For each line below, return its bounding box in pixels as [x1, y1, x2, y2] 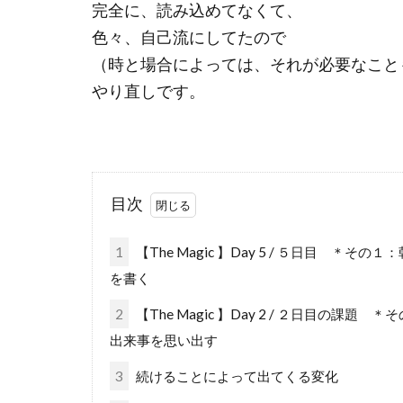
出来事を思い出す [109, 332, 218, 349]
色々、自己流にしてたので [92, 28, 286, 48]
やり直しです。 [92, 82, 205, 102]
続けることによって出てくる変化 [132, 368, 338, 385]
